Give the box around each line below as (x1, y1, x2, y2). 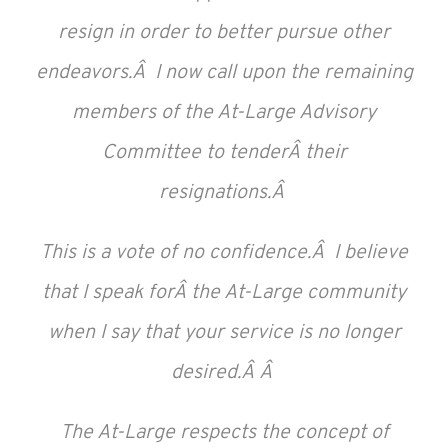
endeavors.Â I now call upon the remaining (35, 60, 413, 86)
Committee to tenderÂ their (101, 140, 347, 166)
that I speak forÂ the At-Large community (42, 280, 406, 306)
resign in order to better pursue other (58, 20, 390, 46)
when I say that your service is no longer (47, 320, 401, 346)
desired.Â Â (171, 360, 277, 386)
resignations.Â (159, 180, 289, 206)
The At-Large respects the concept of (59, 420, 389, 446)
